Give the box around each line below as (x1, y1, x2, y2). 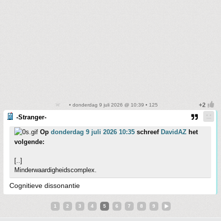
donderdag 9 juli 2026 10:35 (51, 128, 135, 136)
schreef (135, 128, 161, 136)
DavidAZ (161, 128, 186, 136)
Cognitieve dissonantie (9, 182, 80, 190)
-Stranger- (16, 113, 46, 121)
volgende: (14, 138, 44, 146)
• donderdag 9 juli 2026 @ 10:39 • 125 (67, 102, 158, 108)
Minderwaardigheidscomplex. (14, 166, 97, 174)
